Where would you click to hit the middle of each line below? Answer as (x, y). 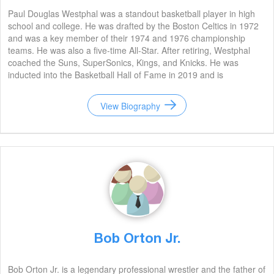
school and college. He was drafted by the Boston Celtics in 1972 (133, 26)
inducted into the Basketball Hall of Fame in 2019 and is (116, 75)
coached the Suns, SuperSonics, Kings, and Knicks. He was (123, 62)
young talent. (33, 99)
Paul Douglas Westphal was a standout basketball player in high (131, 13)
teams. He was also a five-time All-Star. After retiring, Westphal (129, 50)
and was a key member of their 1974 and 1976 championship (127, 38)
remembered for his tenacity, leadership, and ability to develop (128, 87)
